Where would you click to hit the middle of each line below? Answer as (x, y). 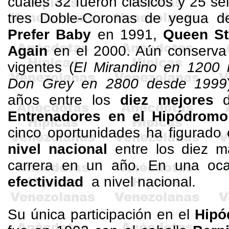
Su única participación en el (101, 214)
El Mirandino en (130, 67)
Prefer (29, 35)
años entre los (64, 100)
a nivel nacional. (140, 182)
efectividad (46, 182)
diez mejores (167, 100)
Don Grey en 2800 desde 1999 (118, 84)
